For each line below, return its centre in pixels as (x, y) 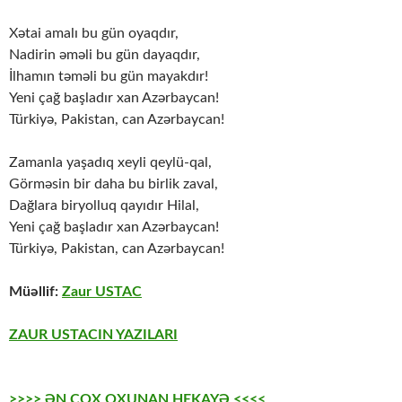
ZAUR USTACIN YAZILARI (93, 335)
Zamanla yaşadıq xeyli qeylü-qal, (110, 163)
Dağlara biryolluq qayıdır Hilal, (104, 206)
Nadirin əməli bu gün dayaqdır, (105, 55)
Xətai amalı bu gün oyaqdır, (94, 34)
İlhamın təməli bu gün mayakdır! (109, 77)
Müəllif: (35, 292)
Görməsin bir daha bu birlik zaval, (114, 184)
